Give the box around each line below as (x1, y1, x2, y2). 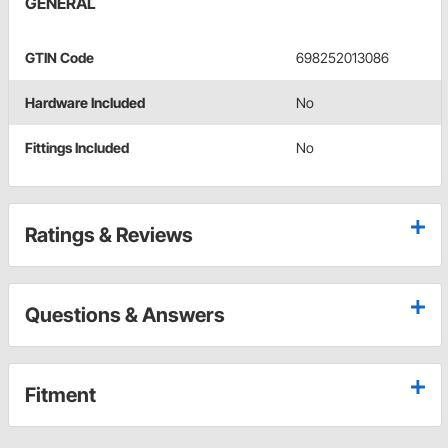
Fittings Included (25, 139, 129, 157)
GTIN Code (25, 49, 94, 67)
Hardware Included (25, 94, 145, 112)
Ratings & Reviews (25, 223, 193, 248)
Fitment (25, 383, 96, 408)
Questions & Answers (25, 303, 225, 328)
